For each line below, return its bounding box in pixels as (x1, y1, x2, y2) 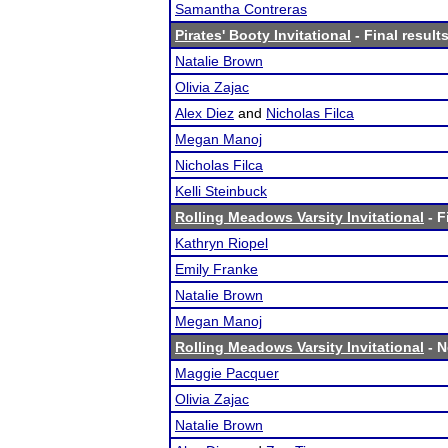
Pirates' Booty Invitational (175, 27, 351, 43)
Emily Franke (175, 261, 258, 277)
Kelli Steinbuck (175, 183, 267, 199)
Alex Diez (175, 105, 234, 121)
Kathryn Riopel (175, 235, 268, 251)
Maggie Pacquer (175, 365, 279, 381)
